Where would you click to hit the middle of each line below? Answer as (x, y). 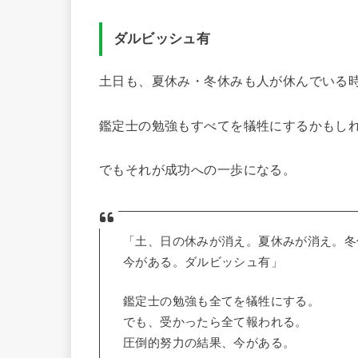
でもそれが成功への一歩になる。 (198, 169)
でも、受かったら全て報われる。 (215, 322)
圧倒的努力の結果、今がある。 (209, 343)
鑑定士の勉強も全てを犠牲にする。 (222, 302)
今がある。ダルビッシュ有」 (203, 262)
